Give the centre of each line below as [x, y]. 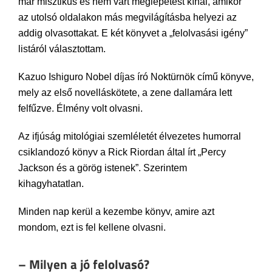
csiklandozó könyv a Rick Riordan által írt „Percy [122, 152]
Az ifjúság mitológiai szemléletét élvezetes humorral [130, 136]
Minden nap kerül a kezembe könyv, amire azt [116, 211]
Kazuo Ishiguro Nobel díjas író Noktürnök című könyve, [136, 76]
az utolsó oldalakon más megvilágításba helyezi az [127, 17]
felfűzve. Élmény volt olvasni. [80, 108]
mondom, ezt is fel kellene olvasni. [92, 227]
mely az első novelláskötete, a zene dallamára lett [125, 92]
